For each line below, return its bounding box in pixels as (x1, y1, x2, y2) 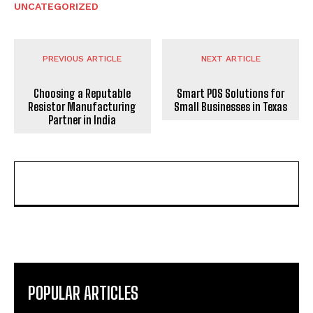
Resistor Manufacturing (28, 100, 137, 114)
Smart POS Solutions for (177, 87, 285, 101)
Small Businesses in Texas (174, 100, 288, 114)
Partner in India (48, 113, 117, 127)
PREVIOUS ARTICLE (43, 54, 122, 64)
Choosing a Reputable (34, 87, 131, 101)
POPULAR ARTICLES (28, 283, 138, 304)
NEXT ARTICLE (201, 54, 261, 64)
